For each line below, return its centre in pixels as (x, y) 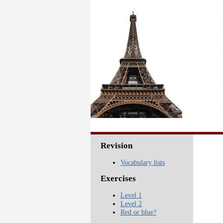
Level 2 (131, 203)
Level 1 (131, 195)
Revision (116, 146)
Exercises (118, 179)
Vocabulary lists (142, 162)
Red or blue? (138, 212)
